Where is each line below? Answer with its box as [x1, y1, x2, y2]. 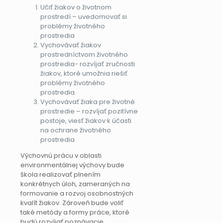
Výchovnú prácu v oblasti [20, 151, 102, 161]
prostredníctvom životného [40, 50, 128, 60]
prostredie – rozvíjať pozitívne [40, 107, 138, 116]
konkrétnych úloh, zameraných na [20, 179, 130, 189]
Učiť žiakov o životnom [40, 2, 111, 12]
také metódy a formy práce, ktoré [20, 208, 129, 218]
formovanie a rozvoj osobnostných [20, 189, 133, 199]
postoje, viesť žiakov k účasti [40, 116, 131, 126]
